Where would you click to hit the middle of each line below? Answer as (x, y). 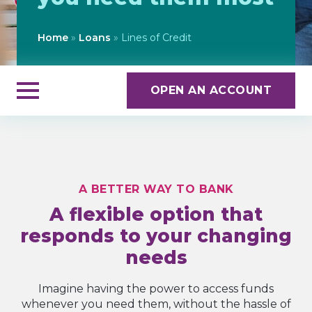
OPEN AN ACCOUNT (211, 91)
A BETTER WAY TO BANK (156, 189)
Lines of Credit (156, 38)
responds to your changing (156, 236)
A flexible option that (156, 215)
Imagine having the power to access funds (156, 289)
